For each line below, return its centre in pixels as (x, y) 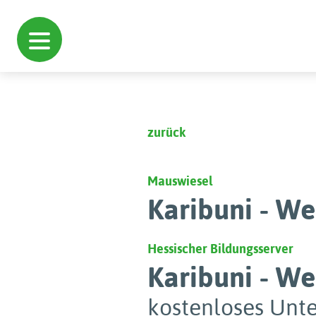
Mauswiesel (180, 181)
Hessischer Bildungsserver (220, 249)
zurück (166, 132)
